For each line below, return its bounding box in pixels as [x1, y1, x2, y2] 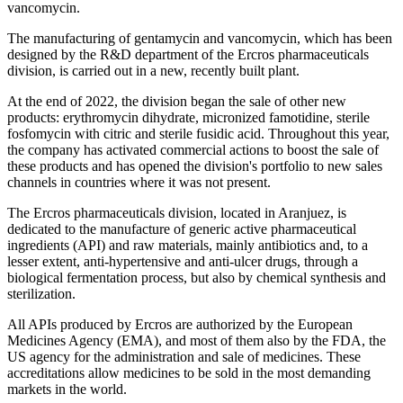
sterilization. [7, 285, 76, 301]
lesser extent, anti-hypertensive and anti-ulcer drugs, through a [7, 253, 358, 269]
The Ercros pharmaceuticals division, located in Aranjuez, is [7, 204, 346, 220]
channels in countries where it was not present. [7, 174, 271, 190]
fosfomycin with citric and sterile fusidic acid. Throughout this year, [7, 125, 390, 141]
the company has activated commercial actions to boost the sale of [7, 141, 379, 157]
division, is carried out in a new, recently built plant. [7, 62, 300, 78]
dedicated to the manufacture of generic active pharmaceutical [7, 220, 356, 237]
